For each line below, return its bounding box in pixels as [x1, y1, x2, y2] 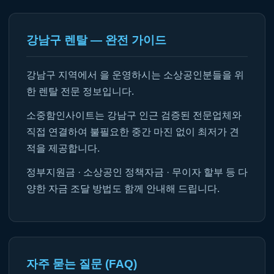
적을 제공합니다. [26, 143, 100, 154]
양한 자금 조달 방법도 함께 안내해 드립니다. [26, 183, 220, 194]
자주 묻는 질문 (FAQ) [26, 257, 137, 270]
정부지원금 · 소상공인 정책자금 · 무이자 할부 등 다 [26, 167, 248, 177]
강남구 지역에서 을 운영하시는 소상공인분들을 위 [26, 70, 244, 80]
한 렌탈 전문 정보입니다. [26, 86, 134, 97]
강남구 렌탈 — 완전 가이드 [26, 34, 166, 46]
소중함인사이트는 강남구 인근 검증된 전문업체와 [26, 110, 242, 120]
